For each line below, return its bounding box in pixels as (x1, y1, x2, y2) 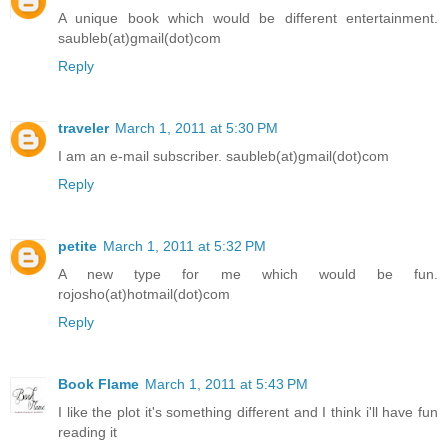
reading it (58, 424, 117, 441)
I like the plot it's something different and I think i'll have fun (58, 404, 438, 421)
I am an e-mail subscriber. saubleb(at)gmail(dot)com (58, 148, 389, 165)
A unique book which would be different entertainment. (58, 10, 438, 27)
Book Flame (58, 376, 139, 393)
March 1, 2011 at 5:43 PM (145, 376, 308, 393)
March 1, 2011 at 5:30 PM (115, 120, 278, 137)
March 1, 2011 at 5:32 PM (103, 238, 266, 255)
